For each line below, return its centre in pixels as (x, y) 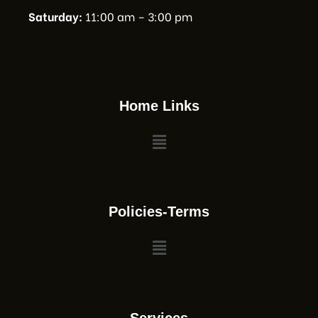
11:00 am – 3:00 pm (137, 16)
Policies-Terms (159, 212)
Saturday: (55, 16)
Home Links (159, 105)
